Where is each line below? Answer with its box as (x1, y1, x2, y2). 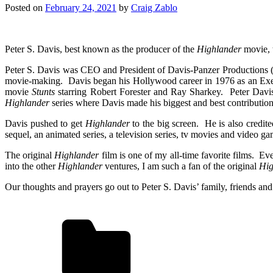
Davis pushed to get (5, 118, 85, 129)
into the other (5, 160, 58, 171)
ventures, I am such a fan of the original (102, 160, 259, 171)
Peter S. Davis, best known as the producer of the (5, 43, 197, 54)
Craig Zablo (131, 2, 177, 13)
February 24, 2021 (45, 2, 116, 13)
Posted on (5, 2, 45, 13)
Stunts (32, 86, 55, 97)
